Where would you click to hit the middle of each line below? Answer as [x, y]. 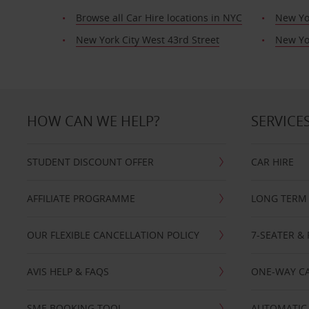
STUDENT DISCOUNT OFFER [90, 162]
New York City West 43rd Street [147, 40]
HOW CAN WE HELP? [93, 121]
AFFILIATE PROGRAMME [81, 198]
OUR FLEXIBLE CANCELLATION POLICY [113, 235]
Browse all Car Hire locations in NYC [159, 18]
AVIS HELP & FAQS [68, 271]
